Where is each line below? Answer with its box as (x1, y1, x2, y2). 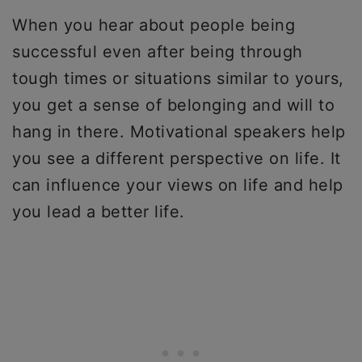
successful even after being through (12, 42, 303, 62)
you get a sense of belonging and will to (12, 95, 335, 116)
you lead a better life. (12, 202, 190, 222)
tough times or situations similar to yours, (12, 69, 344, 89)
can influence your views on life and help (12, 175, 343, 196)
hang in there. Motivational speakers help (12, 122, 346, 142)
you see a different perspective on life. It (12, 149, 341, 169)
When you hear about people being (12, 15, 295, 36)
